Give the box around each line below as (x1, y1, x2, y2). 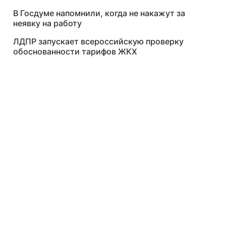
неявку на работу (13, 18, 82, 28)
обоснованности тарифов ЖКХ (13, 46, 137, 56)
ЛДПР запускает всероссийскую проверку (13, 36, 184, 46)
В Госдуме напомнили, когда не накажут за (13, 8, 185, 18)
